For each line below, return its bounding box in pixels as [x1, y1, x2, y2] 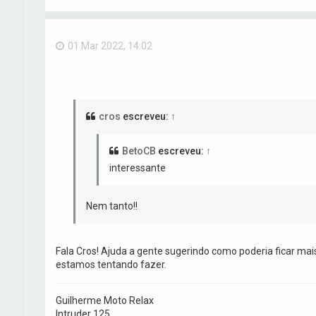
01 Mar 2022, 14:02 [67, 39, 152, 51]
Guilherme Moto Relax [55, 295, 154, 307]
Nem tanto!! [85, 200, 138, 212]
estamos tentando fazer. [55, 259, 166, 271]
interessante [109, 162, 166, 174]
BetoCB [121, 145, 156, 157]
